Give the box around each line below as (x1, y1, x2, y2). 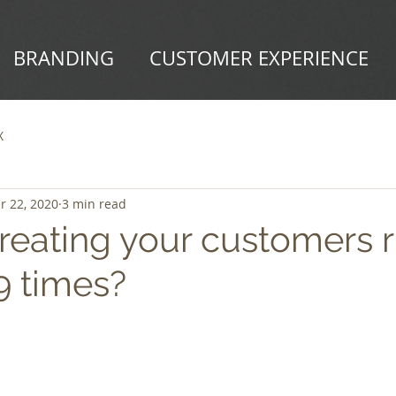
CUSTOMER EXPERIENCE (149, 45, 369, 71)
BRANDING (13, 45, 114, 71)
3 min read (62, 194, 126, 212)
